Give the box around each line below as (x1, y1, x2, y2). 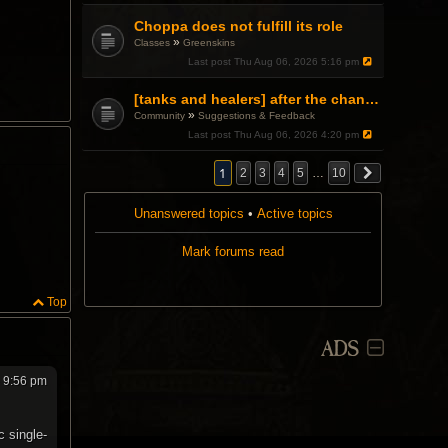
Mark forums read (182, 244, 285, 259)
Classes (134, 37, 171, 48)
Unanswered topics (133, 206, 244, 221)
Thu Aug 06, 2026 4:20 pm (233, 129, 362, 140)
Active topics (256, 206, 333, 221)
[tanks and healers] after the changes (365, 91, 380, 107)
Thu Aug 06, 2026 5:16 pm (233, 56, 362, 67)
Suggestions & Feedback (198, 110, 316, 121)
